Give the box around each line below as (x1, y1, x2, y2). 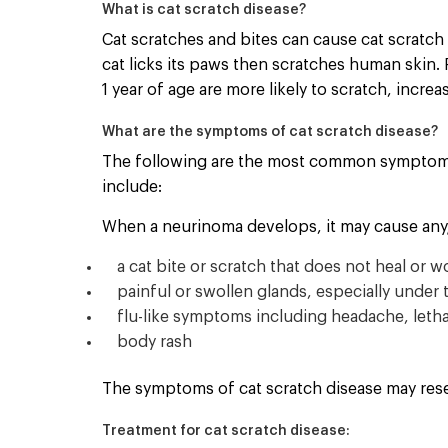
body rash (117, 334, 192, 350)
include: (102, 179, 162, 195)
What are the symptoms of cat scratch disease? (102, 125, 438, 139)
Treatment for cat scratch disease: (102, 424, 350, 438)
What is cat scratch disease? (102, 3, 306, 17)
